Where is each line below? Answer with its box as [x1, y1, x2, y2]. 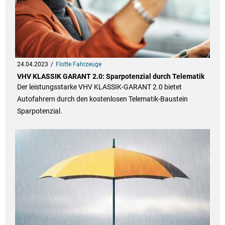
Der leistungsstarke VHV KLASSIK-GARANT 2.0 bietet [17, 83, 182, 91]
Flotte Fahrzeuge [55, 61, 101, 68]
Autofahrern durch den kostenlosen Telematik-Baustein [17, 95, 188, 103]
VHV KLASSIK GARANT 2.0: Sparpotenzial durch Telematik [17, 72, 204, 81]
